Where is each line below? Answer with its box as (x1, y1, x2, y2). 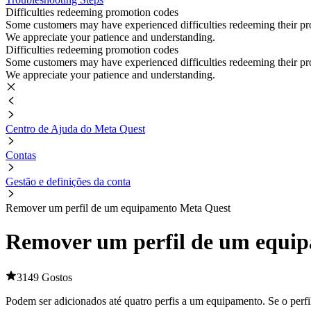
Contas (6, 149, 36, 161)
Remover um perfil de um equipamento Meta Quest (6, 202, 230, 214)
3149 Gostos (17, 271, 72, 283)
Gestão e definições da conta (6, 176, 131, 187)
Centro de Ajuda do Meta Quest (6, 123, 145, 135)
